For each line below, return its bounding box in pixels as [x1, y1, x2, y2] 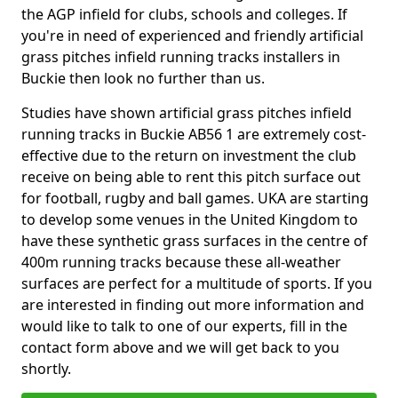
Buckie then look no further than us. [21, 68, 265, 88]
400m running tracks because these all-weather [21, 252, 341, 272]
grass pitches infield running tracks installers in [21, 47, 340, 67]
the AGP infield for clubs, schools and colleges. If [21, 4, 347, 24]
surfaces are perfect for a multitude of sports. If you [21, 274, 372, 293]
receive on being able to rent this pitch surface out [21, 167, 361, 187]
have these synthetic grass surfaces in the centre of [21, 231, 368, 251]
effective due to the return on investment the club [21, 146, 356, 165]
